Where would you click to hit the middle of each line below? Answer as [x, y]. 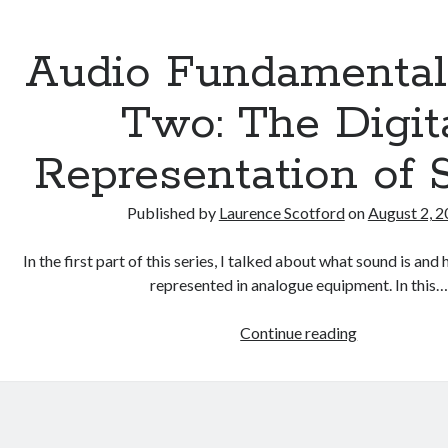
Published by [172, 212]
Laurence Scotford [281, 212]
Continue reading [299, 332]
